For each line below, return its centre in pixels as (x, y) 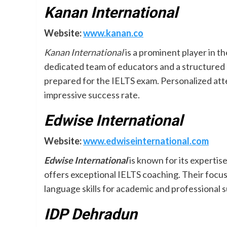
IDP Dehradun (91, 214)
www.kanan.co (113, 33)
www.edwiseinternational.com (146, 141)
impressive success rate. (92, 95)
